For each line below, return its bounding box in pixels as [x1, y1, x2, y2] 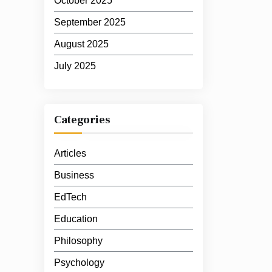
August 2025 [54, 39, 109, 49]
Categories [54, 113, 110, 127]
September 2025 [54, 17, 126, 27]
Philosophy [54, 236, 103, 246]
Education [54, 214, 98, 224]
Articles [54, 148, 86, 158]
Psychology [54, 257, 104, 268]
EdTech [54, 192, 87, 202]
